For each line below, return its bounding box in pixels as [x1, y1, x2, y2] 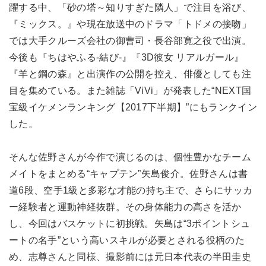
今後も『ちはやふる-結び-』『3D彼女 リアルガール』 [9, 52, 244, 62]
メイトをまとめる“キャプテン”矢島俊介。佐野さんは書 [9, 168, 248, 179]
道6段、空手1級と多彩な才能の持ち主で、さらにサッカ [9, 185, 253, 195]
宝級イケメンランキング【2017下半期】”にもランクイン [9, 102, 257, 112]
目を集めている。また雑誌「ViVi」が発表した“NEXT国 [9, 85, 252, 96]
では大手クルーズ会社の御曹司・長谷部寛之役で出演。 [9, 35, 251, 46]
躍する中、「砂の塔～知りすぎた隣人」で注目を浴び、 [9, 2, 251, 12]
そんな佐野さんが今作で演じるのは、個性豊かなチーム [9, 151, 251, 162]
